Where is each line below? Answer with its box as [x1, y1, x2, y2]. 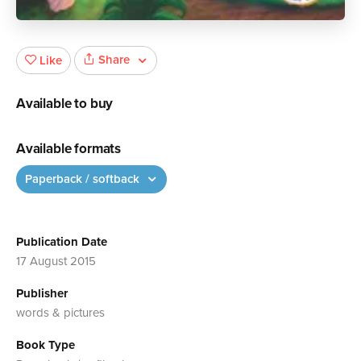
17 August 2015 [16, 254, 96, 269]
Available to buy [16, 94, 114, 112]
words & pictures [16, 305, 105, 321]
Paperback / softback [25, 171, 143, 186]
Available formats [16, 139, 122, 157]
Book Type [16, 338, 75, 353]
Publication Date [16, 234, 107, 250]
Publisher [16, 286, 68, 301]
